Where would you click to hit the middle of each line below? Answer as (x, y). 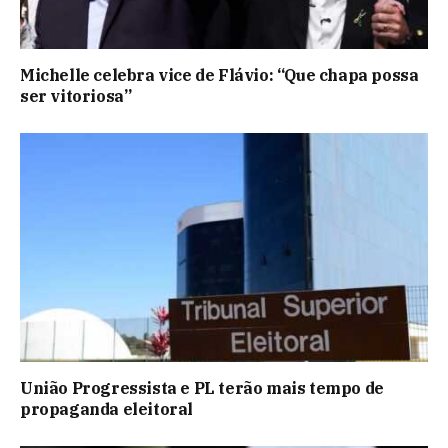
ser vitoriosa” (76, 95)
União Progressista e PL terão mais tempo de (202, 388)
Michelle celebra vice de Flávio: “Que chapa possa (219, 74)
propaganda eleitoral (107, 409)
